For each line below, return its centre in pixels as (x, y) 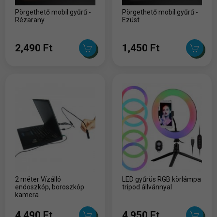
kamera (27, 194)
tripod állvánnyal (147, 187)
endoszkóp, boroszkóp (50, 187)
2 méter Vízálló (38, 179)
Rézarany (30, 20)
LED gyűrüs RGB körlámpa (161, 179)
